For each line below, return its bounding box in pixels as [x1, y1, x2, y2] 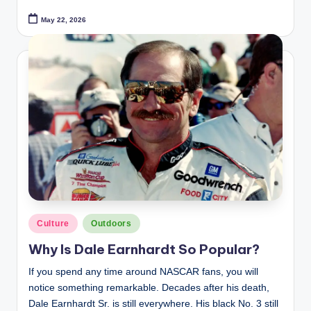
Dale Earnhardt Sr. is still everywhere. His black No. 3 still [28, 299, 278, 310]
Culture [37, 218, 70, 228]
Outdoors [91, 218, 132, 228]
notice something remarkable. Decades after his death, [28, 283, 269, 294]
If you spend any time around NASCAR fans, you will [28, 267, 258, 278]
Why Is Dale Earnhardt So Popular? [28, 241, 260, 258]
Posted [28, 215, 57, 226]
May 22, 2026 [41, 15, 87, 24]
